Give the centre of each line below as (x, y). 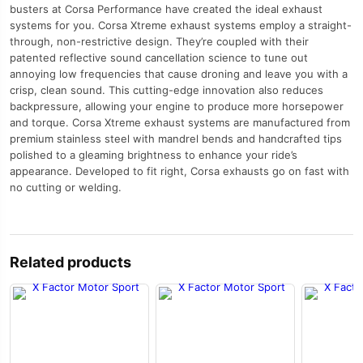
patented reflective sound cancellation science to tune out (159, 58)
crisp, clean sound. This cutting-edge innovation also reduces (167, 90)
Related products (70, 262)
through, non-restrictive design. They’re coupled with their (159, 41)
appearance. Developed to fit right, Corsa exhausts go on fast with (179, 171)
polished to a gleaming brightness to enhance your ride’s (154, 155)
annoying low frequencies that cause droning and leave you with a (179, 74)
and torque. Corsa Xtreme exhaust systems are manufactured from (180, 122)
